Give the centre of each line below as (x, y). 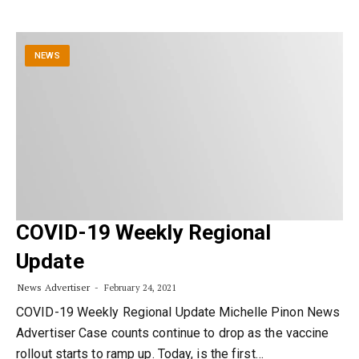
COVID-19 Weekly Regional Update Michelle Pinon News (178, 312)
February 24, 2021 (139, 288)
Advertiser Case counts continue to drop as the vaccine (173, 333)
